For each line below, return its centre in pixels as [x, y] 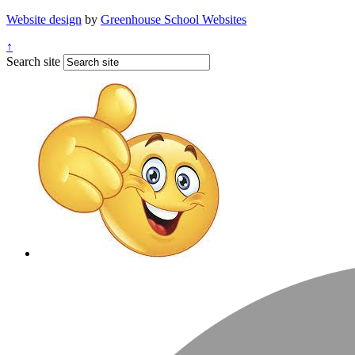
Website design [44, 20]
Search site [33, 62]
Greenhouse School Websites [174, 20]
